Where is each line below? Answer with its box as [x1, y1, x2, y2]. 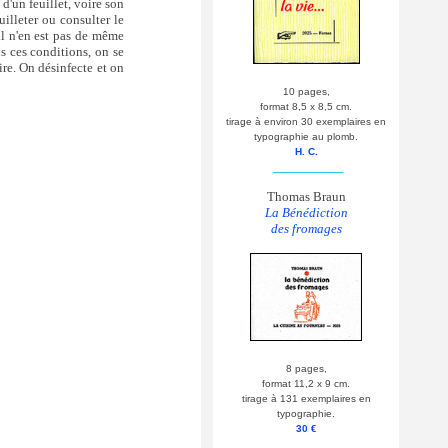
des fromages [270, 221, 342, 236]
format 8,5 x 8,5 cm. [260, 101, 352, 112]
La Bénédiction [264, 205, 348, 220]
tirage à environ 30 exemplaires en [226, 116, 386, 127]
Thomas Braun [266, 189, 346, 204]
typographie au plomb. [254, 131, 358, 142]
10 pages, [282, 86, 330, 97]
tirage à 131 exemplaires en [241, 393, 371, 405]
